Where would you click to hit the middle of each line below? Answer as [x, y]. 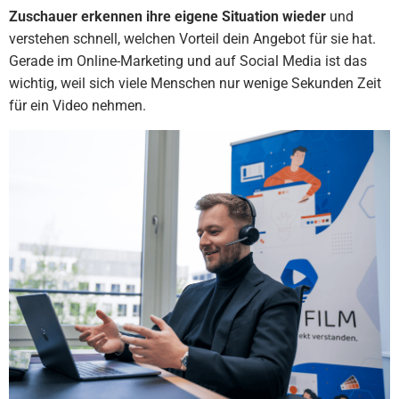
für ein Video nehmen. [77, 106]
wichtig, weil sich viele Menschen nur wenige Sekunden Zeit [195, 83]
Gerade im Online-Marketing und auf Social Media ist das [188, 61]
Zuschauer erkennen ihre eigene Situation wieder [167, 16]
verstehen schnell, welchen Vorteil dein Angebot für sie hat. [192, 39]
